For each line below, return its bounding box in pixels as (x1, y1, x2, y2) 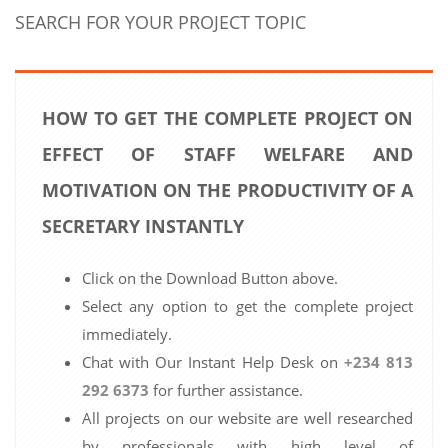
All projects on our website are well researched (82, 407, 413, 428)
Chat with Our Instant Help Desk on (82, 351, 344, 372)
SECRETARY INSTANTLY (42, 213, 244, 238)
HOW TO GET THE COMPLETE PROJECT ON (42, 105, 413, 130)
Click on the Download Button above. (82, 267, 338, 288)
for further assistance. (149, 379, 303, 400)
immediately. (82, 323, 172, 344)
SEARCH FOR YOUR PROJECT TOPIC (15, 9, 306, 34)
